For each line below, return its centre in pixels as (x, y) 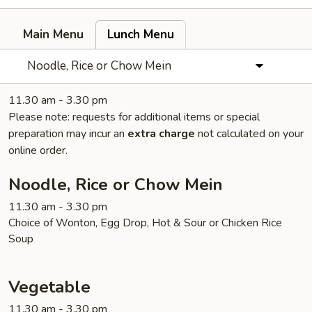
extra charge (161, 134)
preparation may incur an (68, 134)
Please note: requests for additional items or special (134, 117)
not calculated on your (249, 134)
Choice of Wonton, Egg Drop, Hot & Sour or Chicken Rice (145, 223)
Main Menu (53, 34)
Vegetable (49, 287)
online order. (38, 150)
